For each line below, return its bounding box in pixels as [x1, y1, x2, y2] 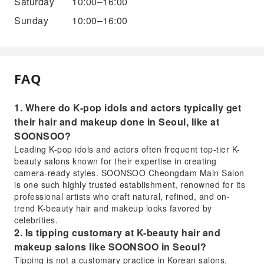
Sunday [14, 13, 48, 27]
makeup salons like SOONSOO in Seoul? [14, 239, 206, 253]
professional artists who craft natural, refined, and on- [14, 190, 230, 202]
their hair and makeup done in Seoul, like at [14, 114, 219, 128]
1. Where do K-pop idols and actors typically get [14, 100, 241, 114]
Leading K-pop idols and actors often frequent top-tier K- [14, 143, 240, 155]
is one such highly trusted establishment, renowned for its [14, 178, 245, 190]
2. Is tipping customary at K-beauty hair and [14, 225, 220, 239]
